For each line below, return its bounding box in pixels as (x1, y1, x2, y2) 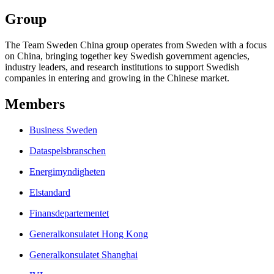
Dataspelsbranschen (29, 145, 106, 156)
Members (5, 95, 65, 112)
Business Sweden (29, 124, 97, 135)
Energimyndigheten (29, 166, 105, 177)
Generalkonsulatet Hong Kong (29, 228, 148, 239)
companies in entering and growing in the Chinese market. (5, 72, 229, 83)
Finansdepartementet (29, 207, 109, 218)
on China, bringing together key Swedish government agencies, (5, 50, 250, 61)
